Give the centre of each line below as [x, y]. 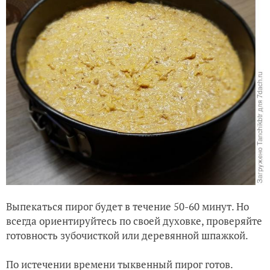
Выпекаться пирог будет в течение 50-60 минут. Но [127, 206]
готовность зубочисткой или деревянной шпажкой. [127, 235]
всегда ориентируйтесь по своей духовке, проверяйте [134, 221]
